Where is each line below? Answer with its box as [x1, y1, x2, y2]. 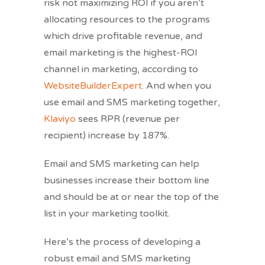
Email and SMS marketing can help [44, 158, 199, 170]
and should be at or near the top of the [44, 191, 219, 203]
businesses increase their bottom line [44, 174, 209, 187]
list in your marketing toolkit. [44, 208, 170, 220]
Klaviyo [44, 113, 76, 125]
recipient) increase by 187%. [44, 130, 169, 142]
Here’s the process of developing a [44, 236, 201, 248]
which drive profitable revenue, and [44, 30, 202, 43]
